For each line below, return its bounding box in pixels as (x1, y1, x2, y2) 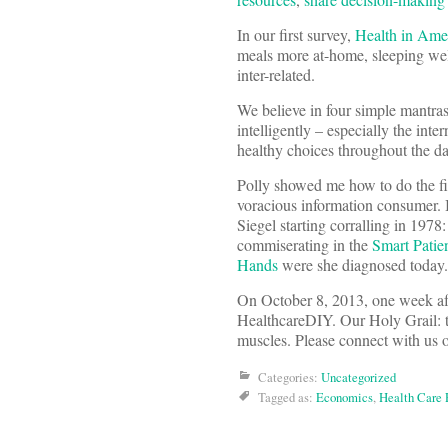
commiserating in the (237, 234, 372, 256)
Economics (316, 388, 373, 407)
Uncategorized (321, 368, 396, 387)
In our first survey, (237, 24, 355, 46)
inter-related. (237, 64, 315, 86)
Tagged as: (258, 388, 316, 407)
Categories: (258, 368, 321, 387)
